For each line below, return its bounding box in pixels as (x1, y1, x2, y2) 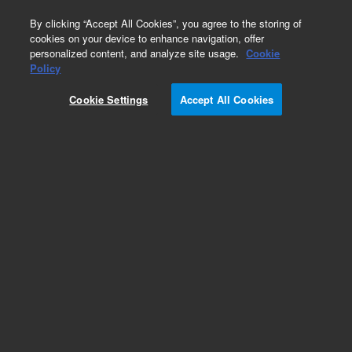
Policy (30, 60, 61, 75)
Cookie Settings (69, 92, 148, 107)
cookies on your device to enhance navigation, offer (30, 31, 265, 46)
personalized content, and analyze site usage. (30, 46, 243, 60)
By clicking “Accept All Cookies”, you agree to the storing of (30, 16, 302, 31)
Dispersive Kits (4, 316, 108, 342)
